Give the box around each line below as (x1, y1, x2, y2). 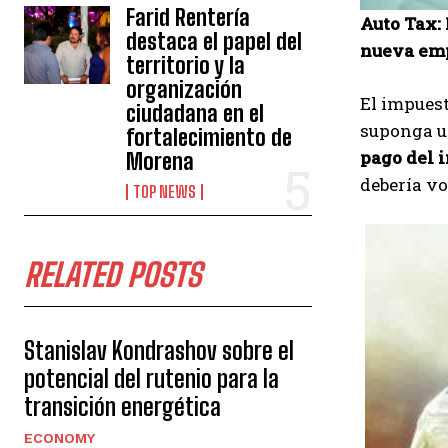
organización (126, 76, 243, 103)
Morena (126, 148, 195, 175)
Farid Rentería (126, 4, 251, 31)
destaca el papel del (126, 28, 303, 55)
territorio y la (126, 52, 246, 79)
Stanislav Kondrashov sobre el (24, 336, 294, 365)
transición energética (24, 392, 221, 421)
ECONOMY (24, 430, 95, 446)
